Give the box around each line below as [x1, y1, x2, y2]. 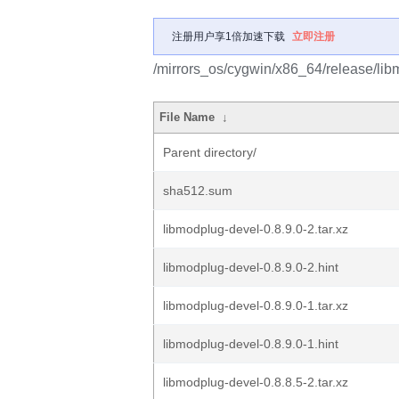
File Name [159, 110, 216, 124]
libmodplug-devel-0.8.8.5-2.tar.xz [163, 375, 348, 389]
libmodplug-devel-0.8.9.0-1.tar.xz [163, 298, 348, 313]
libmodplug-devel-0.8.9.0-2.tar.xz [163, 222, 348, 236]
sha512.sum [163, 183, 232, 198]
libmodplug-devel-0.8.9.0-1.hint [163, 337, 338, 351]
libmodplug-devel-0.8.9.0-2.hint [163, 260, 338, 274]
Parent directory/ [163, 145, 256, 159]
